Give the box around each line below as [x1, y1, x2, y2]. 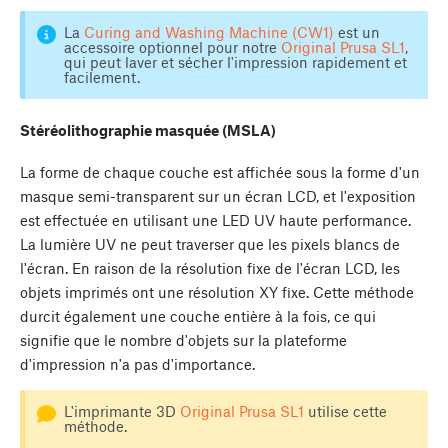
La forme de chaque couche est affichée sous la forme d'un [20, 163, 420, 182]
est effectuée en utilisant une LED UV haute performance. [20, 211, 411, 230]
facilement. [63, 68, 140, 87]
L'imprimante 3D [63, 402, 180, 421]
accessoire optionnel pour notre [63, 38, 281, 57]
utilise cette [303, 402, 387, 421]
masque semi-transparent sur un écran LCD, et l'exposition [20, 187, 416, 206]
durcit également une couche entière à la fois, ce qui [20, 307, 376, 326]
